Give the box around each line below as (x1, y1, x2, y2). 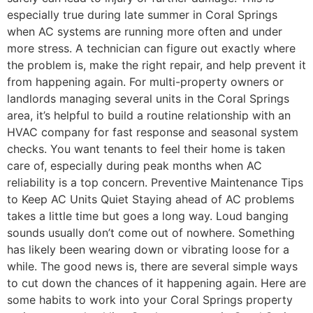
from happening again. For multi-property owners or (7, 74, 284, 89)
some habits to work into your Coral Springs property (7, 292, 293, 307)
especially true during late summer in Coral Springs (7, 7, 277, 22)
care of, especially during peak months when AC (7, 158, 262, 173)
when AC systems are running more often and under (7, 24, 282, 38)
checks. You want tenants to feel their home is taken (7, 141, 285, 156)
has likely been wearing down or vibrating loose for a (7, 242, 289, 256)
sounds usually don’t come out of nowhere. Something (7, 225, 295, 240)
